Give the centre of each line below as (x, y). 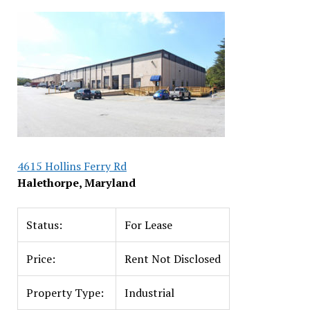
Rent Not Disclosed (172, 259)
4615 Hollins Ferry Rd (72, 166)
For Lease (148, 225)
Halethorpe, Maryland (76, 183)
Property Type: (65, 293)
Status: (44, 225)
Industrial (149, 293)
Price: (40, 259)
